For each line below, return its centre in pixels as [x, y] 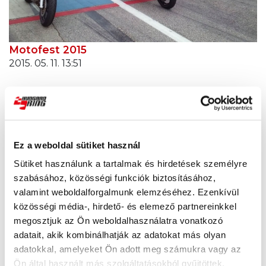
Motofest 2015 [48, 49]
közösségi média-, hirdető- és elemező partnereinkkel [125, 206]
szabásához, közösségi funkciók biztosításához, [115, 178]
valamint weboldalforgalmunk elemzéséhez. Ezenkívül [126, 192]
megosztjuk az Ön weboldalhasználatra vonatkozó [118, 220]
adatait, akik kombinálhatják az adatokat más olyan [120, 235]
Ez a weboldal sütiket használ [77, 145]
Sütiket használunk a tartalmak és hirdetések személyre [130, 163]
